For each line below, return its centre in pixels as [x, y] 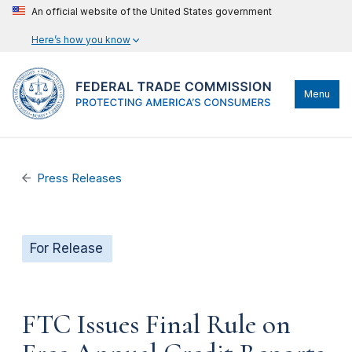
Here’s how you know [81, 40]
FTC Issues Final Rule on [156, 324]
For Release [66, 248]
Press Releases [80, 178]
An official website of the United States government [152, 11]
